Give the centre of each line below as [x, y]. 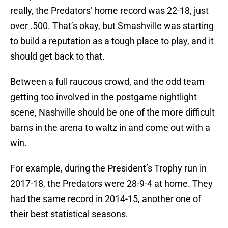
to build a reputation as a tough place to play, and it [112, 41]
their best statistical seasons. [69, 214]
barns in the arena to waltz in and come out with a [110, 128]
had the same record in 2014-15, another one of [106, 199]
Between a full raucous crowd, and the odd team [107, 82]
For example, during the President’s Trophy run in [108, 168]
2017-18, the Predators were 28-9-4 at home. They [111, 184]
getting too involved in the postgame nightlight [104, 97]
